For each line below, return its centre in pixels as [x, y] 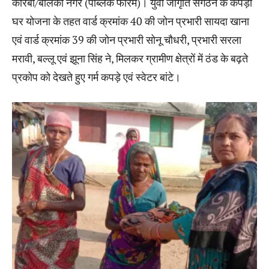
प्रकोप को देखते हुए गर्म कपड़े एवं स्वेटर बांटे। [96, 77]
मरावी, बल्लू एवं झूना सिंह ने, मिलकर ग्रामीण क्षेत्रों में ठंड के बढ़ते [130, 58]
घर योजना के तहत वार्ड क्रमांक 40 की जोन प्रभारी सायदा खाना [131, 21]
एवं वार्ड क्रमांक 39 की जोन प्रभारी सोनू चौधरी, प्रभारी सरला [127, 39]
